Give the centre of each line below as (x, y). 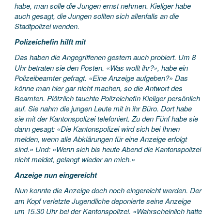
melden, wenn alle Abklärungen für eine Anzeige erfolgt (101, 139)
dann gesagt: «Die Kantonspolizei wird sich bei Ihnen (97, 129)
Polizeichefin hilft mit (50, 41)
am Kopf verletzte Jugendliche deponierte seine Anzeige (103, 201)
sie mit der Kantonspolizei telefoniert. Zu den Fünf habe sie (106, 118)
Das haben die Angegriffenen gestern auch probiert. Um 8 (105, 57)
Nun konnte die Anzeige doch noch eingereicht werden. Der (108, 190)
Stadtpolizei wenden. (47, 26)
